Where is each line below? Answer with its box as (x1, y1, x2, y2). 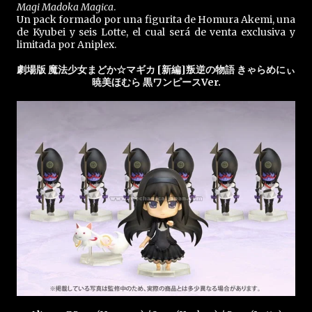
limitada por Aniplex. (17, 38, 116, 51)
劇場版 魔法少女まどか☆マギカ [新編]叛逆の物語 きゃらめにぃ (17, 63, 295, 76)
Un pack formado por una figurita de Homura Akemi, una (17, 13, 295, 26)
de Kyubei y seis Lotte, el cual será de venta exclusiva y (17, 26, 295, 38)
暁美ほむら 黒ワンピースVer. (91, 76, 221, 88)
